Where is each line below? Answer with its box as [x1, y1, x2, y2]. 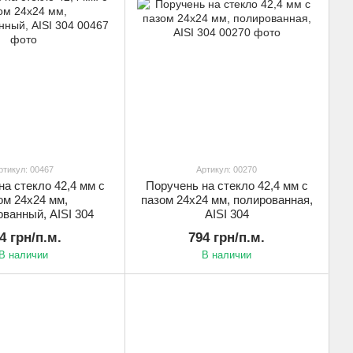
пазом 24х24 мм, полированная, [140, 192, 313, 206]
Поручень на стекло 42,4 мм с [145, 178, 308, 192]
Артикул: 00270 [196, 164, 257, 174]
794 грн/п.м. [188, 229, 265, 245]
